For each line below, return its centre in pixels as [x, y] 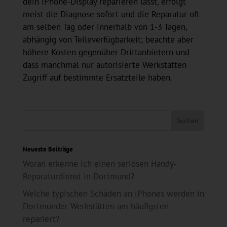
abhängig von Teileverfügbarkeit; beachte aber [108, 40]
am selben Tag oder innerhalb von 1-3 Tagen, [105, 27]
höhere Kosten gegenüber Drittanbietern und [106, 52]
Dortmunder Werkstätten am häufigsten [96, 206]
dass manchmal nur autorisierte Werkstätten [104, 65]
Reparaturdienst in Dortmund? [78, 177]
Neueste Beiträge [48, 149]
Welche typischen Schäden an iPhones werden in [113, 193]
